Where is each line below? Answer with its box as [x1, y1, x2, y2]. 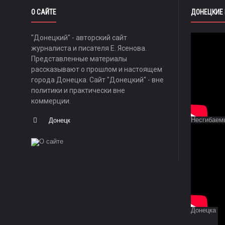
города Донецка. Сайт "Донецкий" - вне [31, 76, 164, 84]
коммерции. [31, 97, 71, 105]
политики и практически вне [31, 86, 125, 94]
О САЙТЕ [31, 8, 56, 16]
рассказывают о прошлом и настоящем [31, 65, 162, 73]
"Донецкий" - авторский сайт [31, 34, 127, 42]
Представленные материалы [31, 55, 127, 63]
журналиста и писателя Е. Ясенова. [31, 44, 147, 52]
